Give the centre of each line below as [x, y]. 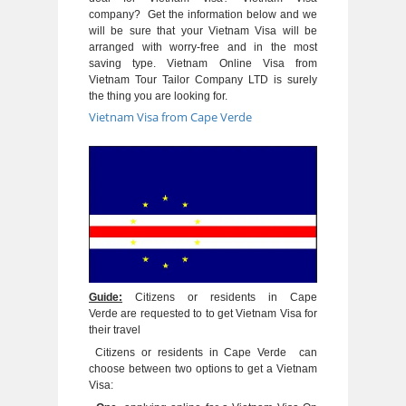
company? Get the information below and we [203, 14]
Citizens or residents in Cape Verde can [203, 352]
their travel [115, 329]
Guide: [106, 297]
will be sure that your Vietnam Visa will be [203, 31]
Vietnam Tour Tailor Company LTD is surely [203, 80]
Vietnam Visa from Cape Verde [170, 117]
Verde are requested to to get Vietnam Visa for [203, 313]
